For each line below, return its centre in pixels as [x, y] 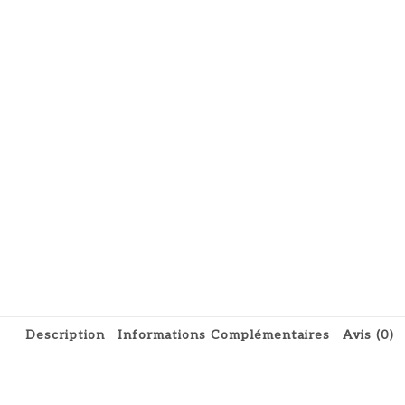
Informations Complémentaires [224, 335]
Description [65, 335]
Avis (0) [368, 335]
